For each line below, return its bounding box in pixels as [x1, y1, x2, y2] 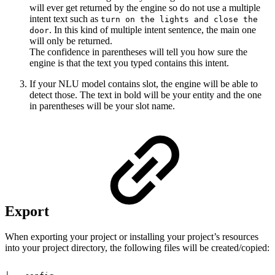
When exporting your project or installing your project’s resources [5, 231, 258, 242]
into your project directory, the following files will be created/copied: [5, 242, 269, 254]
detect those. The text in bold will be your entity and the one [29, 89, 261, 100]
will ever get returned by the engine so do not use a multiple [29, 2, 260, 13]
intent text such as [29, 13, 101, 24]
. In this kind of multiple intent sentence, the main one [49, 24, 256, 35]
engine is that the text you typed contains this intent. [29, 57, 229, 68]
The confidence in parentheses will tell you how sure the [29, 46, 247, 57]
